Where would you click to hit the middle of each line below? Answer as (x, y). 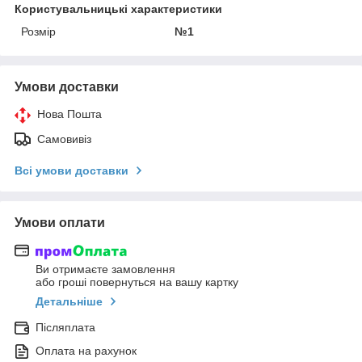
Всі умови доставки (72, 170)
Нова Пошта (69, 114)
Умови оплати (60, 222)
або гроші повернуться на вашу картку (137, 282)
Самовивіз (64, 139)
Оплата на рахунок (86, 351)
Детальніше (69, 302)
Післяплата (65, 328)
